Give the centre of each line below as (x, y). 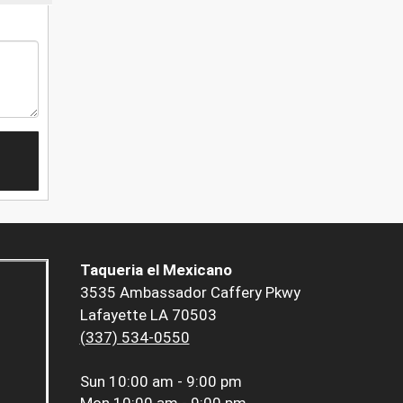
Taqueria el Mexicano (156, 270)
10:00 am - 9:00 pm (175, 382)
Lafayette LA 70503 (148, 315)
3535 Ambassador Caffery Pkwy (190, 293)
